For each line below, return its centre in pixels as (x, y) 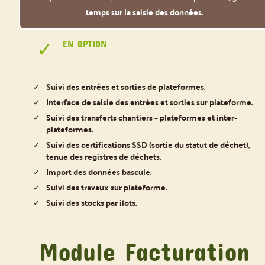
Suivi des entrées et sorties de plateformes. (126, 86)
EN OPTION (85, 43)
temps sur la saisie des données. (144, 12)
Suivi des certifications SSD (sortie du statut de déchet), (148, 144)
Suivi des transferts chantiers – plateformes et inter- (141, 117)
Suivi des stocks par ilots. (91, 202)
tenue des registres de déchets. (104, 156)
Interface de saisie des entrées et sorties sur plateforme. (149, 101)
